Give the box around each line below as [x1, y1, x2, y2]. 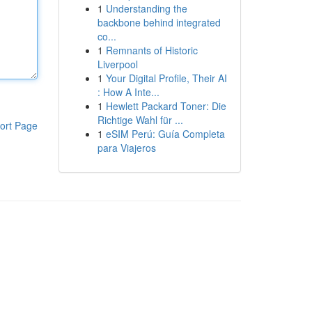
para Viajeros [97, 141, 156, 155]
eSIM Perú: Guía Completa [105, 127, 225, 141]
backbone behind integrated [97, 15, 221, 29]
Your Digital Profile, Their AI [105, 71, 227, 85]
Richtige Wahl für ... [97, 113, 183, 127]
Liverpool [97, 57, 138, 71]
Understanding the [105, 1, 187, 15]
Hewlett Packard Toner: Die [105, 99, 226, 113]
